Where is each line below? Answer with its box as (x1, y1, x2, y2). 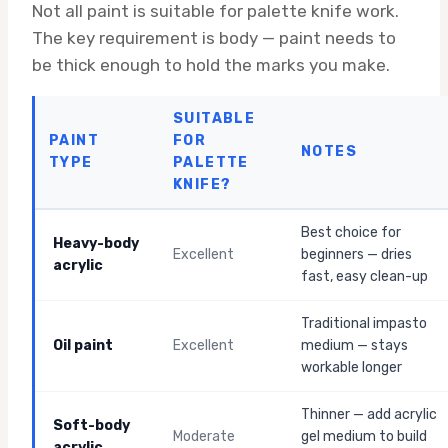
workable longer (301, 359, 402, 376)
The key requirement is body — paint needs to (32, 28, 396, 48)
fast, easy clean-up (301, 268, 428, 285)
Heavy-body (53, 235, 139, 252)
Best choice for (301, 224, 401, 241)
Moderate (173, 428, 235, 445)
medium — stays (301, 337, 408, 354)
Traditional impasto (301, 315, 427, 332)
